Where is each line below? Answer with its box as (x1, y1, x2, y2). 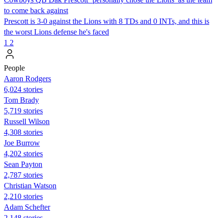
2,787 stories (4, 170, 43, 179)
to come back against (4, 6, 68, 15)
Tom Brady (4, 95, 39, 104)
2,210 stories (4, 192, 43, 200)
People (4, 63, 25, 72)
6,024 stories (4, 85, 43, 93)
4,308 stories (4, 127, 43, 136)
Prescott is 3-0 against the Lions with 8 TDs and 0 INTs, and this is (4, 17, 209, 25)
